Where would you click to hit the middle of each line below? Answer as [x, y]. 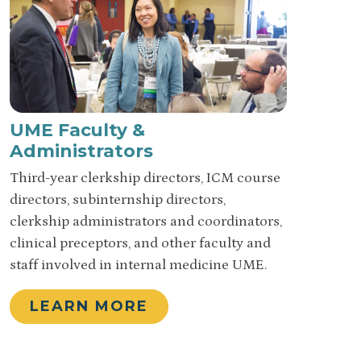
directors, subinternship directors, [118, 199]
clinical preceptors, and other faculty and [140, 243]
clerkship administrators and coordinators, [146, 221]
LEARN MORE [89, 307]
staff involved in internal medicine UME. [139, 265]
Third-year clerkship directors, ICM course [145, 178]
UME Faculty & [77, 129]
